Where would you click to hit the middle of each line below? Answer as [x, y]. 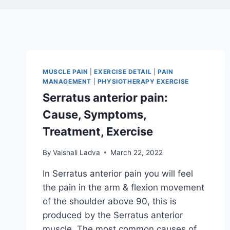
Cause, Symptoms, [94, 115]
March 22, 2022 [137, 152]
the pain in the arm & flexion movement [123, 187]
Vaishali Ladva [77, 152]
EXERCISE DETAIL [123, 72]
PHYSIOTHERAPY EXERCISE [143, 82]
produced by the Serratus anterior [113, 215]
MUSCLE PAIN [65, 72]
